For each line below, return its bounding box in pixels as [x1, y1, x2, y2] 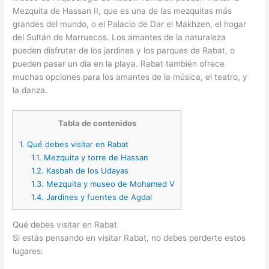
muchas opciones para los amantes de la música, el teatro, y [13, 72, 248, 82]
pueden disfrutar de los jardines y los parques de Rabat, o [13, 46, 235, 56]
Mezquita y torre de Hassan [41, 153, 148, 163]
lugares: [13, 246, 44, 256]
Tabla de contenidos [58, 118, 136, 128]
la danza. [13, 85, 48, 95]
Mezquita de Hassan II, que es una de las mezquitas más [13, 6, 232, 16]
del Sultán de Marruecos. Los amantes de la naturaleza [13, 32, 226, 43]
